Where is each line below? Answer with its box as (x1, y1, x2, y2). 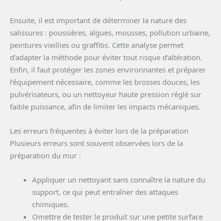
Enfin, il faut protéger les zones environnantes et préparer (10, 64, 206, 74)
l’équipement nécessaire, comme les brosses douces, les (10, 76, 200, 87)
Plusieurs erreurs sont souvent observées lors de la (10, 138, 183, 148)
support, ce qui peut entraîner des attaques (32, 186, 178, 197)
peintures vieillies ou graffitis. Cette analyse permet (10, 39, 184, 50)
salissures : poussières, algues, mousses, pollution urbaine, (10, 27, 210, 37)
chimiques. (32, 199, 69, 209)
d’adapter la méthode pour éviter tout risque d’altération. (10, 52, 202, 62)
